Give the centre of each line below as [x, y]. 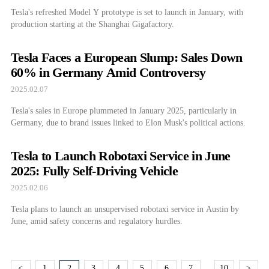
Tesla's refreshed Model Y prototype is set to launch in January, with [127, 12]
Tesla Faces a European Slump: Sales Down [127, 57]
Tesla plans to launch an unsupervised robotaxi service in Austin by [125, 209]
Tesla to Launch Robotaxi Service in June [121, 156]
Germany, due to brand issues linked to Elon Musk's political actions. [128, 122]
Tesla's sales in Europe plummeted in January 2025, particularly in [124, 110]
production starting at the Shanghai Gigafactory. [92, 24]
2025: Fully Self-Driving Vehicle [94, 171]
